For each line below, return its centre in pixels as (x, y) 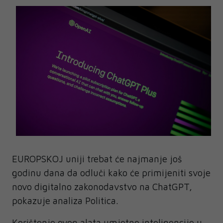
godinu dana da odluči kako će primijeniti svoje (111, 173)
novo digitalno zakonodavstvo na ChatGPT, (102, 187)
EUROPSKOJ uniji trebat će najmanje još (97, 159)
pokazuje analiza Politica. (65, 201)
